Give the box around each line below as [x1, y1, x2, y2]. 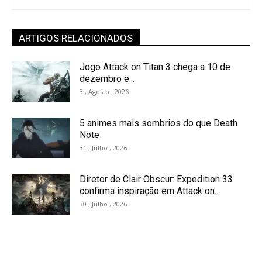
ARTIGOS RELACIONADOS [19, 32, 133, 44]
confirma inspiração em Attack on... [80, 185, 220, 197]
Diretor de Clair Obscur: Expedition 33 [80, 174, 233, 185]
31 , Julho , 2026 [80, 143, 127, 153]
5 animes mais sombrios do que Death [80, 118, 237, 129]
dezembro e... [80, 73, 135, 85]
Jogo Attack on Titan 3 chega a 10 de [80, 61, 230, 73]
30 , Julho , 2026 [80, 199, 127, 209]
